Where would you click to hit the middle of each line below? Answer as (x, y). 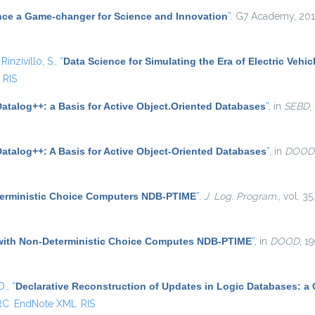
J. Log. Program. (241, 196)
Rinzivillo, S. (28, 61)
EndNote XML (45, 304)
